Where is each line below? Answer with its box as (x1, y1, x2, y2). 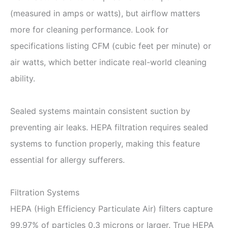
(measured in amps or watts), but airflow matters (10, 8, 200, 18)
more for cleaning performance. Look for (10, 24, 168, 35)
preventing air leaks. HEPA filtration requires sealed (10, 122, 208, 132)
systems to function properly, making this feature (10, 138, 200, 149)
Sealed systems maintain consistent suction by (10, 105, 190, 116)
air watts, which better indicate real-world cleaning (10, 56, 207, 67)
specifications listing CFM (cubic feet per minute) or (10, 40, 211, 51)
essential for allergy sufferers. (10, 154, 125, 165)
